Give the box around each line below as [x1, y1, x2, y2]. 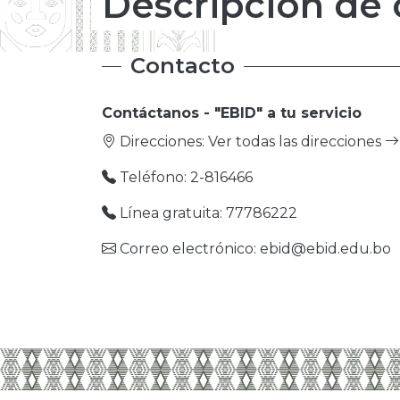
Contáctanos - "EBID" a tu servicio [102, 104, 362, 121]
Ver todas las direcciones [208, 133, 385, 150]
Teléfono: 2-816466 [116, 169, 253, 186]
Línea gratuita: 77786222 [116, 204, 297, 221]
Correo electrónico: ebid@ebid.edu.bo [116, 240, 391, 257]
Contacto [130, 53, 236, 79]
